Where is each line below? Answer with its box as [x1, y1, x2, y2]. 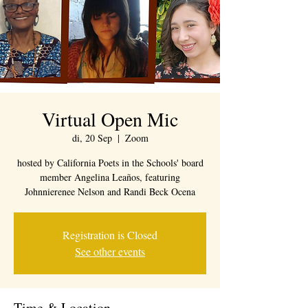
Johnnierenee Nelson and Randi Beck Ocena [25, 185, 195, 198]
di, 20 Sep [71, 131, 112, 144]
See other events [75, 244, 145, 258]
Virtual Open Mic [42, 106, 178, 132]
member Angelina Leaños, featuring [40, 170, 180, 184]
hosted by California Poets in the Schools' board [16, 156, 203, 169]
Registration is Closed [63, 228, 157, 242]
